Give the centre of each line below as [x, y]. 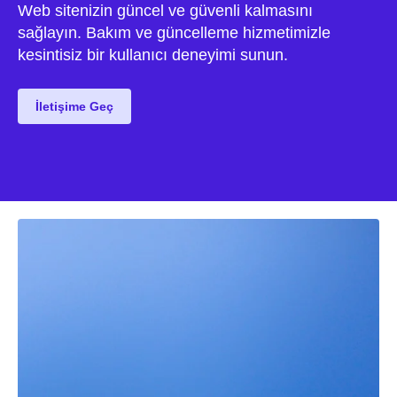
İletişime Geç [74, 107]
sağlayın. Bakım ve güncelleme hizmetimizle [174, 33]
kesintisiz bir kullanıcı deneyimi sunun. [153, 55]
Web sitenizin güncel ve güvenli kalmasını [165, 11]
